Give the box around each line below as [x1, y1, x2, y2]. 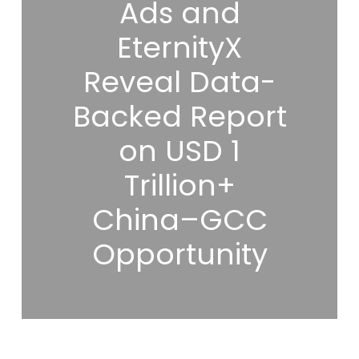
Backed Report [72, 95, 287, 137]
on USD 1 [119, 130, 241, 171]
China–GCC [91, 199, 268, 240]
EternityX [117, 26, 243, 68]
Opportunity [91, 233, 268, 275]
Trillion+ [123, 164, 236, 206]
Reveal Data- [83, 61, 276, 103]
